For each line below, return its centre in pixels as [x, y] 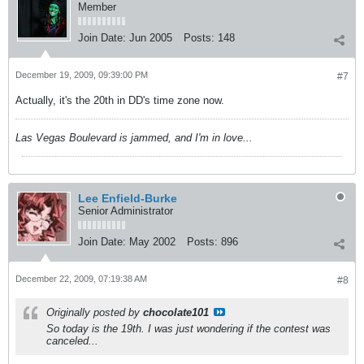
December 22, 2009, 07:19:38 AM [81, 279]
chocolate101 [176, 312]
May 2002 [152, 242]
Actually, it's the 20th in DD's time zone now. [120, 100]
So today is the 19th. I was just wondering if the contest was [188, 329]
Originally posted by [95, 312]
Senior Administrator [126, 211]
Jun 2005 [151, 38]
